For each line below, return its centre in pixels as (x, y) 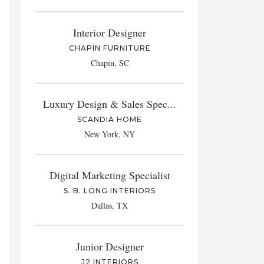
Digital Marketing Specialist (110, 175)
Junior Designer (110, 246)
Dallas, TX (110, 205)
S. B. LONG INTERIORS (110, 191)
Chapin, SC (110, 63)
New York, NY (110, 134)
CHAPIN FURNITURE (110, 48)
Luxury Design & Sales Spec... (110, 104)
